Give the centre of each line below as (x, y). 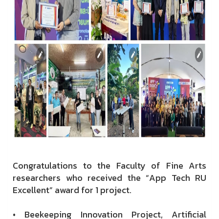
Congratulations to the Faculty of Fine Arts (109, 166)
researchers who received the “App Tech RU (109, 178)
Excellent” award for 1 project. (72, 190)
